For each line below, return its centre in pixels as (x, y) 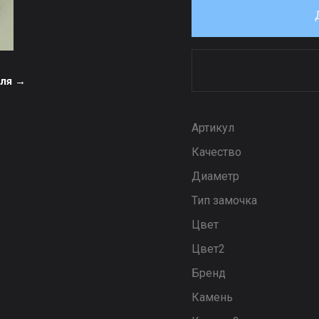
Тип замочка (224, 200)
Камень (212, 297)
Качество (216, 152)
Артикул (213, 128)
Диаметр (215, 176)
